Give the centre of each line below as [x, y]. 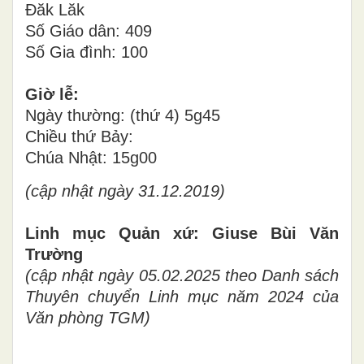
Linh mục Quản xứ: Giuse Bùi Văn [182, 233]
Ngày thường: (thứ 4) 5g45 [123, 115]
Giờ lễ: [52, 94]
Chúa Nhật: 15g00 [91, 157]
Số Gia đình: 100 [87, 52]
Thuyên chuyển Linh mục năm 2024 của [182, 296]
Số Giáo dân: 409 [89, 30]
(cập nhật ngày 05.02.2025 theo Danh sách [182, 275]
